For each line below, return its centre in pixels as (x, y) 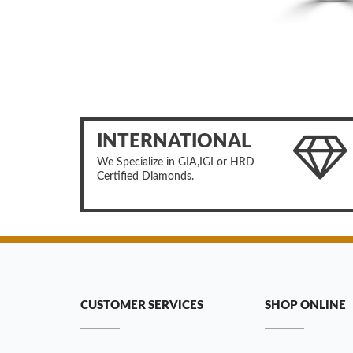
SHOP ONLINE (305, 306)
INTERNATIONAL (174, 141)
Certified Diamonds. (145, 176)
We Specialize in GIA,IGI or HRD (176, 162)
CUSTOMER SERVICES (142, 306)
